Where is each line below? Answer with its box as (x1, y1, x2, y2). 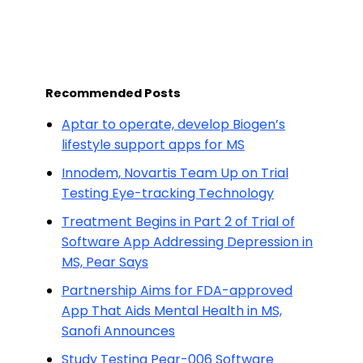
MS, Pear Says (62, 253, 148, 271)
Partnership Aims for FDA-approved (62, 281, 293, 300)
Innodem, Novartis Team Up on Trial (62, 164, 288, 182)
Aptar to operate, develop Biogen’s (62, 115, 285, 134)
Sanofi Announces (62, 322, 175, 340)
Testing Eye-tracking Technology (62, 184, 274, 203)
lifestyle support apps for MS (62, 135, 245, 154)
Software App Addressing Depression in (62, 233, 313, 251)
